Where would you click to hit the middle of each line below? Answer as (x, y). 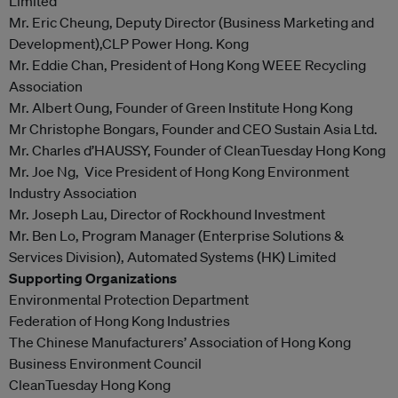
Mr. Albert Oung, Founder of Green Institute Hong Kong (181, 107)
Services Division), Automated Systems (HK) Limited (172, 257)
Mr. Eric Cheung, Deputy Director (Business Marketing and (191, 22)
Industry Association (73, 193)
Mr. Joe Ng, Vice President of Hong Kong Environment (179, 171)
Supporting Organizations (93, 278)
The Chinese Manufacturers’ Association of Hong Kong (180, 342)
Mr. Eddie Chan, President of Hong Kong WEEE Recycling (187, 65)
